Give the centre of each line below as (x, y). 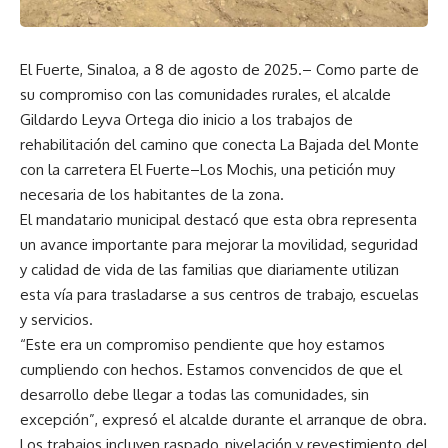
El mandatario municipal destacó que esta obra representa (218, 219)
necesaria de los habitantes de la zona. (152, 194)
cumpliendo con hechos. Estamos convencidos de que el (211, 369)
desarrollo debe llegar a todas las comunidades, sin (194, 394)
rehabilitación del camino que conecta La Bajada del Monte (219, 144)
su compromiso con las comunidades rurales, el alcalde (205, 94)
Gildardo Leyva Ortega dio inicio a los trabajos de (186, 119)
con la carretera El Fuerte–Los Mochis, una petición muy (207, 169)
